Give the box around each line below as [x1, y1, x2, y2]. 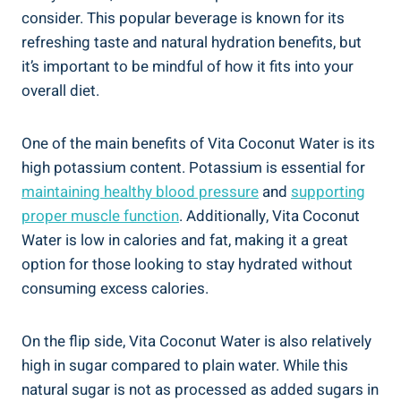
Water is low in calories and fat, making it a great [21, 228, 348, 252]
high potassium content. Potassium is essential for [21, 156, 365, 179]
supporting [291, 180, 365, 203]
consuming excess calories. [21, 277, 209, 300]
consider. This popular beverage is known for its [21, 6, 345, 30]
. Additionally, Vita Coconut [179, 204, 360, 227]
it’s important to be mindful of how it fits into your [21, 55, 354, 78]
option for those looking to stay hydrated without [21, 252, 353, 276]
